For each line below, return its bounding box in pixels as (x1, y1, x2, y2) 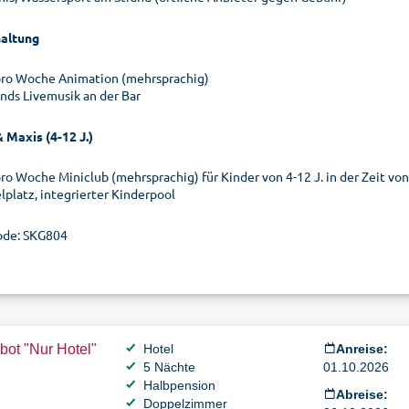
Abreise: (335, 387, 388, 402)
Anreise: (335, 341, 388, 356)
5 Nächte (143, 360, 195, 374)
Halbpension (143, 378, 215, 393)
